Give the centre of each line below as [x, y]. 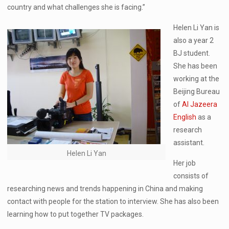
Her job [185, 163]
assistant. [189, 143]
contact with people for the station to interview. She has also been [113, 201]
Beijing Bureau [197, 91]
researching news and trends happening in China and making [105, 189]
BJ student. [192, 53]
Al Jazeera [200, 104]
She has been [196, 66]
